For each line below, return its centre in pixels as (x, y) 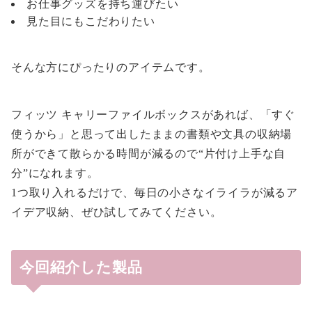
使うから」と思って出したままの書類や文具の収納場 (152, 134)
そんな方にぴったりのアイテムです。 (111, 68)
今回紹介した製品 (81, 268)
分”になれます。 (55, 173)
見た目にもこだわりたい (91, 22)
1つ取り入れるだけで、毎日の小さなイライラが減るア (155, 193)
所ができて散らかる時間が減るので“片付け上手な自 (149, 154)
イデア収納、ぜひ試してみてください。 (117, 212)
